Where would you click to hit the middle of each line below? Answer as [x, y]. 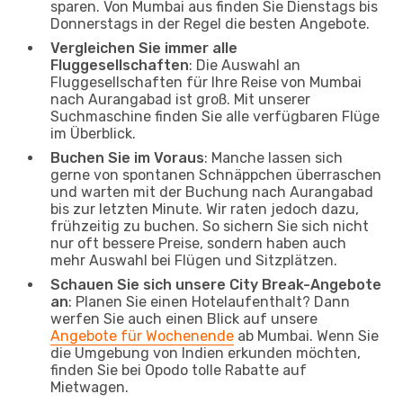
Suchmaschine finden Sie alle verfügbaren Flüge [215, 116]
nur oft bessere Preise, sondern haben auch [198, 243]
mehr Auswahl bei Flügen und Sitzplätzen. [194, 260]
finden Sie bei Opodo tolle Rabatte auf [179, 370]
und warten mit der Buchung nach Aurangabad [212, 192]
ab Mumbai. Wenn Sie [306, 336]
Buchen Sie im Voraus [127, 157]
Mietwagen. [90, 387]
